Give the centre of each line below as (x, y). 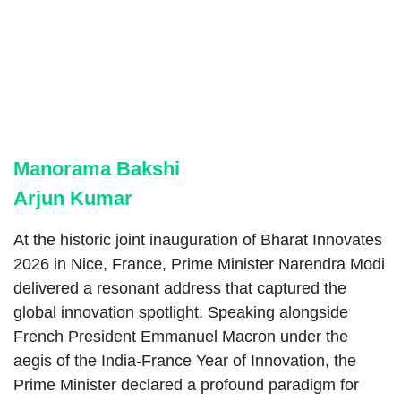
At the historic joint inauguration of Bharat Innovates (198, 240)
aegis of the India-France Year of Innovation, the (185, 361)
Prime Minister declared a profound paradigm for (186, 385)
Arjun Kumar (73, 199)
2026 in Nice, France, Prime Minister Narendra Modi (199, 264)
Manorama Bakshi (97, 169)
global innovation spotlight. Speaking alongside (181, 313)
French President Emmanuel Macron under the (181, 337)
